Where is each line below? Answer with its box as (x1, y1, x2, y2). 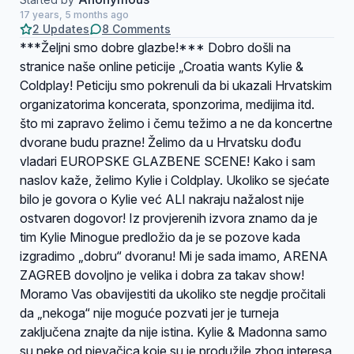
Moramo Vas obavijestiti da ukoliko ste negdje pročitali (20, 286, 326, 302)
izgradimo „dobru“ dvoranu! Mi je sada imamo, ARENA (20, 248, 328, 264)
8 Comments (102, 22, 171, 36)
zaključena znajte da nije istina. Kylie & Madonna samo (20, 324, 327, 340)
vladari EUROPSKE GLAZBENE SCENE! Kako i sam (20, 153, 315, 169)
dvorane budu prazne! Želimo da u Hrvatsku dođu (20, 134, 301, 150)
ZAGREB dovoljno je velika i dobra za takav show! (20, 267, 304, 283)
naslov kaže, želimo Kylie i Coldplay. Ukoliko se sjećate (20, 172, 330, 188)
